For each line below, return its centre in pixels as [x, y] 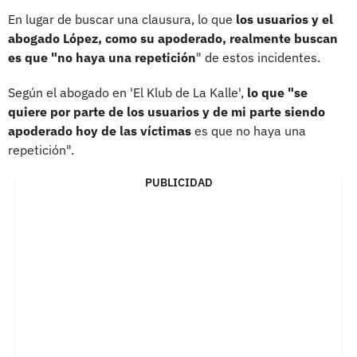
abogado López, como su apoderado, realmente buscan [173, 38]
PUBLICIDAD [178, 182]
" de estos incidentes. [258, 57]
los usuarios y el [284, 19]
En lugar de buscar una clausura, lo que [122, 19]
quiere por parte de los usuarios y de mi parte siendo [167, 111]
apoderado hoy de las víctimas [100, 130]
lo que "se [277, 92]
